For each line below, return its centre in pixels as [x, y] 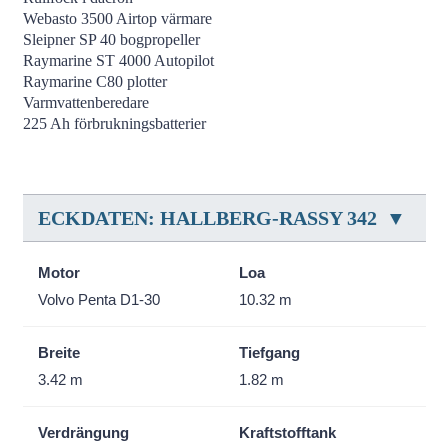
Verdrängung [83, 432]
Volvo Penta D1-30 [98, 299]
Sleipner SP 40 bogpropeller [113, 39]
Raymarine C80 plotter [94, 81]
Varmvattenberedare [87, 102]
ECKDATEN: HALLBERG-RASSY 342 [207, 217]
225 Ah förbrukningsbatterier [114, 123]
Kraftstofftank [287, 432]
